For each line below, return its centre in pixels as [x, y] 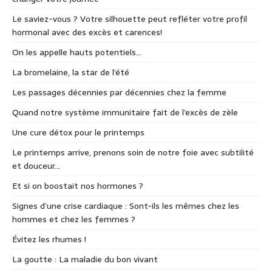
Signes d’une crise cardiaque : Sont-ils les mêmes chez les [126, 206]
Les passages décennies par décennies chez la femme [119, 93]
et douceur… [36, 166]
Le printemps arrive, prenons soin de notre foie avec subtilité [133, 153]
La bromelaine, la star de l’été [71, 73]
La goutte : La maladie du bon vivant [85, 260]
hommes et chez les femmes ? [74, 219]
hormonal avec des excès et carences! [87, 32]
